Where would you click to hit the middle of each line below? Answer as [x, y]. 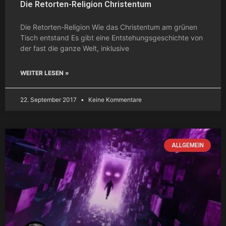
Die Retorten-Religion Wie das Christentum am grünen [109, 27]
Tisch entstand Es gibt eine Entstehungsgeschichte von [111, 37]
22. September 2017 [49, 99]
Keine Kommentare [114, 99]
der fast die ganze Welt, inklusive [75, 48]
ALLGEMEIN [187, 145]
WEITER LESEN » [45, 73]
